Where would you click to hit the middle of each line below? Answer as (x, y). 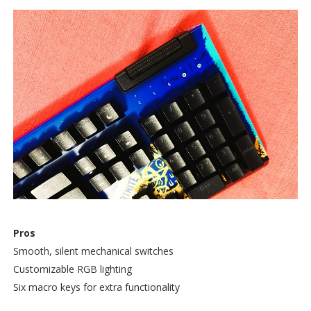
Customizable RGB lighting (72, 269)
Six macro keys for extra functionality (96, 287)
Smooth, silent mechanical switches (93, 251)
